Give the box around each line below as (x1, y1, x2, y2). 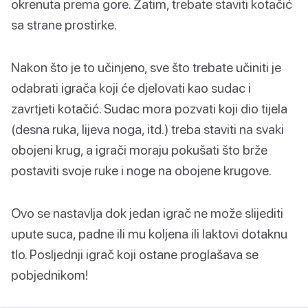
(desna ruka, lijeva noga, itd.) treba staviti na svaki (11, 121, 284, 137)
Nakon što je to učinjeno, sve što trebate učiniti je (11, 59, 281, 76)
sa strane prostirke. (11, 16, 117, 33)
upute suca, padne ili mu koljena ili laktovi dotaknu (11, 225, 287, 242)
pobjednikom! (11, 267, 88, 283)
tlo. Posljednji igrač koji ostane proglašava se (11, 246, 258, 263)
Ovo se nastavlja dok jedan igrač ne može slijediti (11, 205, 283, 221)
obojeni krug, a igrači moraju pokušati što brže (11, 142, 267, 158)
